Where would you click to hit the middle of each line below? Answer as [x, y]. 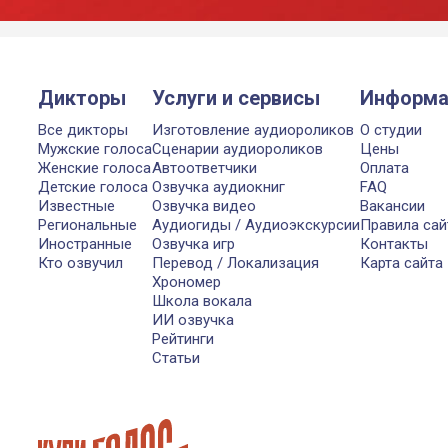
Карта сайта [401, 263]
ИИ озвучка [193, 320]
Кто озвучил [80, 263]
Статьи [176, 358]
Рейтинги [183, 339]
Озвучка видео [204, 206]
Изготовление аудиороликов [253, 130]
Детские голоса [93, 187]
